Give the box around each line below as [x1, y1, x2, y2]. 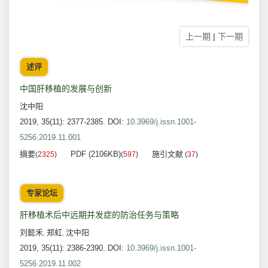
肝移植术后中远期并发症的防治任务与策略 [20, 210, 179, 220]
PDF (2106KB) [71, 150, 121, 159]
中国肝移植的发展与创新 [20, 84, 112, 94]
